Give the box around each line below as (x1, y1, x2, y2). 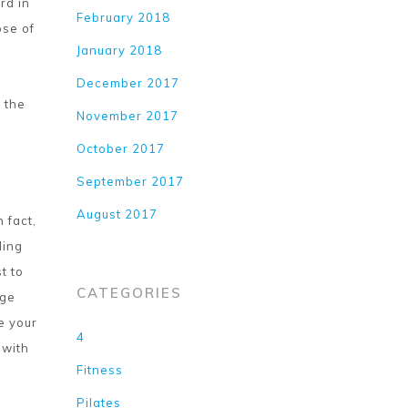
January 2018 (76, 43, 163, 57)
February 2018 (76, 10, 171, 25)
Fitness (76, 362, 124, 377)
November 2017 (76, 108, 179, 123)
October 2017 (76, 141, 166, 156)
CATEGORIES (76, 284, 183, 301)
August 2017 (76, 207, 158, 221)
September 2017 (76, 174, 185, 189)
